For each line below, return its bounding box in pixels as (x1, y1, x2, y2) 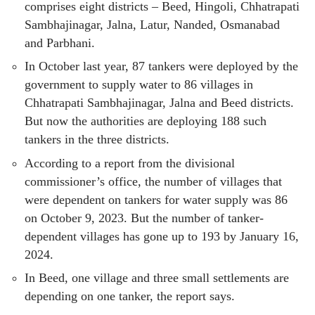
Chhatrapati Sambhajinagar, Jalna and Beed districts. (25, 96, 294, 110)
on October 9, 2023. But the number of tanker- (25, 210, 264, 225)
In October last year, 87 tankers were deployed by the (25, 59, 298, 74)
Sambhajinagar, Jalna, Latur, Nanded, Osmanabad (25, 17, 280, 32)
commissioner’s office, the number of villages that (25, 174, 282, 188)
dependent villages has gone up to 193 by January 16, (25, 229, 299, 243)
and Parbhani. (25, 35, 95, 50)
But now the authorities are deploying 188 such (25, 114, 266, 129)
